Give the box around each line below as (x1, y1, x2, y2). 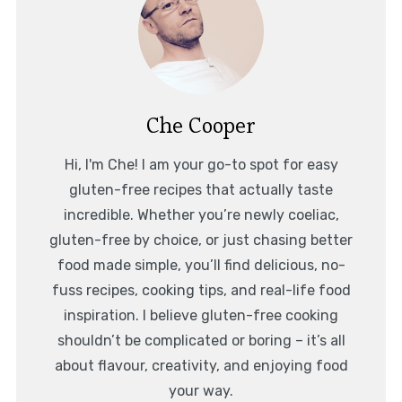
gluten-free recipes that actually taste (69, 180, 333, 198)
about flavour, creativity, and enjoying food (54, 356, 348, 374)
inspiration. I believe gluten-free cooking (64, 306, 338, 324)
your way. (169, 381, 233, 399)
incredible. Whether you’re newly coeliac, (63, 205, 339, 223)
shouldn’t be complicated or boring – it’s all (57, 331, 345, 349)
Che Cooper (146, 110, 256, 139)
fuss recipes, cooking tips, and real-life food (51, 281, 351, 299)
